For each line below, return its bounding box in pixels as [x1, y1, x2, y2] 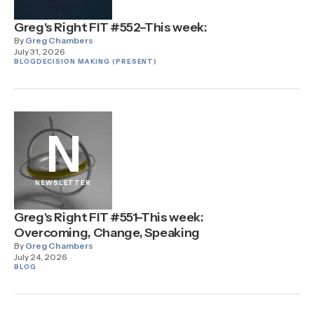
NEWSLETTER [35, 179, 91, 186]
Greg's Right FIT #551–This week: [14, 210, 204, 225]
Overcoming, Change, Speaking [14, 225, 200, 240]
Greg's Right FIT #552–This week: [14, 20, 207, 35]
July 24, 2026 [14, 252, 67, 262]
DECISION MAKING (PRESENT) [36, 57, 158, 65]
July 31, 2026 [14, 46, 65, 57]
